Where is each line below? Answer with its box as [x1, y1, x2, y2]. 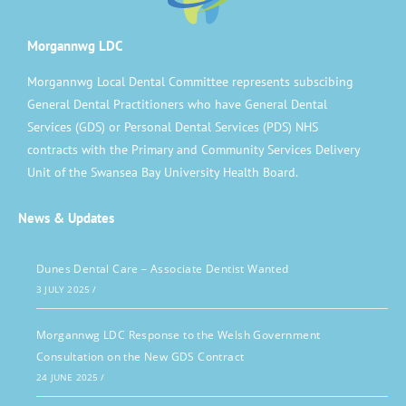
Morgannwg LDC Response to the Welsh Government [36, 327, 321, 343]
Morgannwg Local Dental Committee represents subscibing [27, 73, 353, 90]
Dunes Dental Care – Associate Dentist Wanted [36, 261, 289, 276]
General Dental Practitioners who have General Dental [27, 96, 327, 112]
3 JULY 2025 [36, 283, 91, 295]
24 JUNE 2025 [36, 371, 99, 383]
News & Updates [18, 209, 114, 227]
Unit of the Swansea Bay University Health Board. [27, 164, 298, 180]
